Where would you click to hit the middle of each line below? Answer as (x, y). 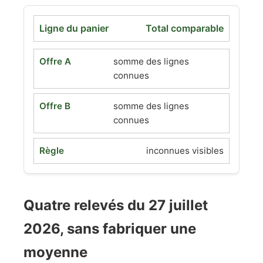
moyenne (55, 252)
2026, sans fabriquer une (110, 229)
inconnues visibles (185, 151)
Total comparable (185, 28)
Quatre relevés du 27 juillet (116, 205)
